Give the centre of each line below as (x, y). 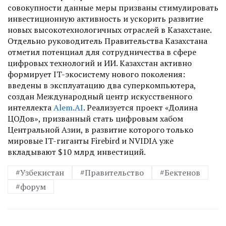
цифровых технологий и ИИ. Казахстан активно (100, 63)
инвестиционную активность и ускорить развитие (105, 19)
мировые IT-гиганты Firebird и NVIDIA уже (91, 141)
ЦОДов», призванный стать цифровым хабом (95, 119)
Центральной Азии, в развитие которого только (100, 130)
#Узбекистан (40, 173)
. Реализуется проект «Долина (140, 108)
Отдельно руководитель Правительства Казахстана (107, 41)
